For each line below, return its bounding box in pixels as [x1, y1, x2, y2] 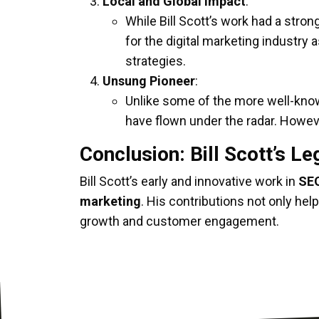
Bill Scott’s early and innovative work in [80, 174, 298, 189]
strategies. [125, 53, 186, 68]
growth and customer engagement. [80, 214, 279, 229]
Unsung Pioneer [103, 73, 195, 88]
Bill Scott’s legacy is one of [80, 245, 233, 260]
